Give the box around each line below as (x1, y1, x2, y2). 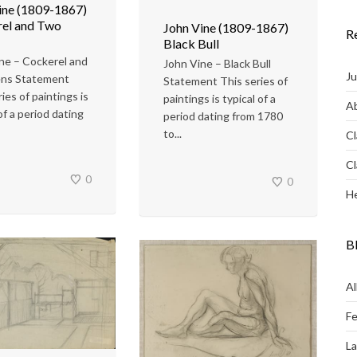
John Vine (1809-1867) (163, 20, 288, 36)
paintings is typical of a (163, 92, 276, 106)
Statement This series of (163, 74, 288, 88)
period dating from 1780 (163, 109, 283, 124)
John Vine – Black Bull (163, 57, 271, 71)
